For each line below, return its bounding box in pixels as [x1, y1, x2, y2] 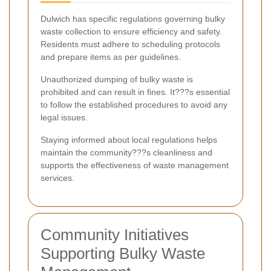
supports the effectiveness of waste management [41, 160, 229, 170]
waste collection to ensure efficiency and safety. [41, 26, 222, 36]
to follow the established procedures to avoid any [41, 99, 227, 109]
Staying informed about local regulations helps [41, 134, 217, 145]
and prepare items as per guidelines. [41, 51, 181, 62]
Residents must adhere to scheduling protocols [41, 39, 220, 49]
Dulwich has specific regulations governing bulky [41, 13, 225, 24]
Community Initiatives [41, 225, 189, 244]
